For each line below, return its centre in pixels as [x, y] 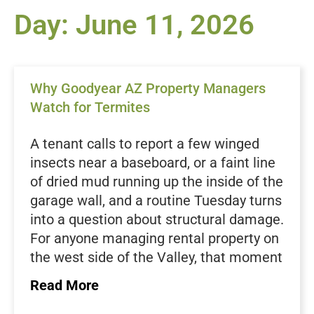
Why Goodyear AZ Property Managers [148, 88]
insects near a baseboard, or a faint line [153, 163]
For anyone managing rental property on [155, 238]
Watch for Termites [90, 107]
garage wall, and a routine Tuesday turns [156, 200]
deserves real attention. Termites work [151, 276]
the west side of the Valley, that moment [156, 257]
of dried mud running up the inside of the [157, 182]
